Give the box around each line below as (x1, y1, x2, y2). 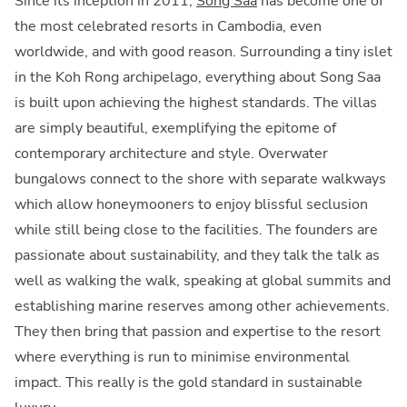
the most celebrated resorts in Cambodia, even (15, 15, 322, 36)
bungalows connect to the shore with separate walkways (15, 168, 386, 189)
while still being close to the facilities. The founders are (15, 219, 378, 240)
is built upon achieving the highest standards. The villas (15, 92, 377, 113)
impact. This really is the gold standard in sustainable (15, 372, 362, 392)
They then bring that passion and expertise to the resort (15, 321, 381, 342)
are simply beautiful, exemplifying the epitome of (15, 117, 336, 138)
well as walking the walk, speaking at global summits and (15, 270, 391, 291)
